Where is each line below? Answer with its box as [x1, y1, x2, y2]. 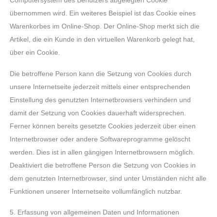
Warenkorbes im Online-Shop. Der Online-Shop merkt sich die [10, 23, 200, 31]
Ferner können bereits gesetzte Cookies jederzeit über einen [10, 122, 196, 130]
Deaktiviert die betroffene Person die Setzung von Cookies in [10, 161, 196, 169]
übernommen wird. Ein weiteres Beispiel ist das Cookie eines [10, 10, 196, 17]
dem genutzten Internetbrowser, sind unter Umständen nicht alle [10, 174, 206, 182]
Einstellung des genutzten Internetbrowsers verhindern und [10, 96, 191, 104]
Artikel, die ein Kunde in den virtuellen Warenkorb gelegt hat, [10, 36, 195, 44]
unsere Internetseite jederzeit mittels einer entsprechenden [10, 83, 190, 91]
